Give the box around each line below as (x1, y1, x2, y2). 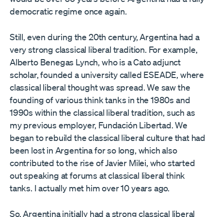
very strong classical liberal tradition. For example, (10, 44, 198, 55)
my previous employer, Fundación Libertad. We (10, 120, 188, 131)
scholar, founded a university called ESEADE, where (10, 69, 204, 80)
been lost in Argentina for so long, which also (10, 145, 177, 156)
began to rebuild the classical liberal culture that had (10, 132, 206, 143)
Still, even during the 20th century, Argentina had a (10, 31, 200, 43)
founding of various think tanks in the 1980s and (10, 94, 190, 106)
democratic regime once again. (10, 6, 127, 17)
